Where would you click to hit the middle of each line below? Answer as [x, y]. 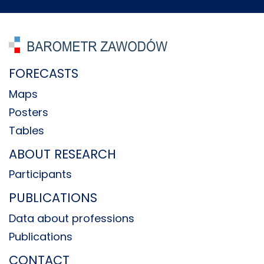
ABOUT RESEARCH [62, 154]
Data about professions [72, 218]
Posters [29, 112]
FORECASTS [44, 73]
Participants [40, 174]
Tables [27, 130]
